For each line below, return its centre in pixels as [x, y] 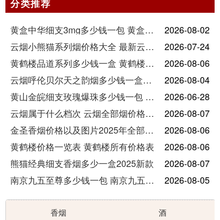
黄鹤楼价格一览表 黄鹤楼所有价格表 [82, 146]
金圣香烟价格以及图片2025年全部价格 [150, 129]
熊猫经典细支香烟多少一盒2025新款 [82, 163]
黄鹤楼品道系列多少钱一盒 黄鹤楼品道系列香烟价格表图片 [150, 63]
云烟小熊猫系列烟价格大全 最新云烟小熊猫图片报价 [150, 46]
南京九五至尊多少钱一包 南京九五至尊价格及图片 [150, 179]
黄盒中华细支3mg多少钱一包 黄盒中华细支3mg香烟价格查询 [150, 29]
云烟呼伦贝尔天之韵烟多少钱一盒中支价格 [148, 79]
